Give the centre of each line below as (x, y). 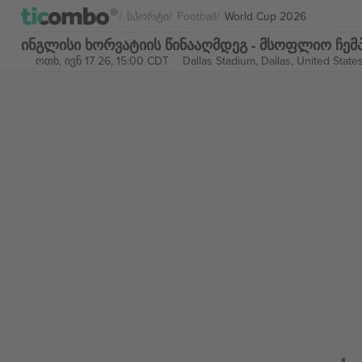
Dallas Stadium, (221, 61)
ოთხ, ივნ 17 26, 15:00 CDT (102, 61)
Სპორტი (148, 16)
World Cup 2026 (265, 16)
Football (197, 16)
